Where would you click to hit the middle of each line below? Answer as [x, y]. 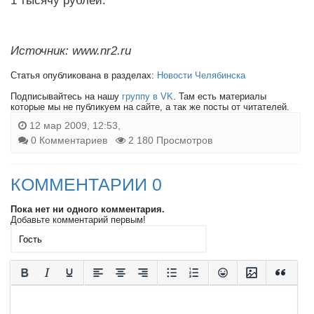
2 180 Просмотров [169, 140]
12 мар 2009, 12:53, [74, 125]
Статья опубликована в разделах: [84, 75]
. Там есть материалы [220, 96]
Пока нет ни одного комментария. [88, 209]
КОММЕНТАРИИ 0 [86, 184]
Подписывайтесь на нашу [66, 96]
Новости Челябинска [201, 75]
